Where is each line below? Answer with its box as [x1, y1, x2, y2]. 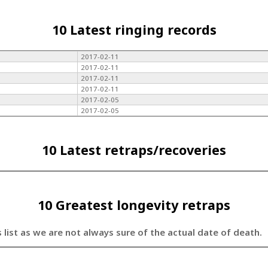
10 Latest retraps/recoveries [42, 141, 226, 159]
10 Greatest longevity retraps [38, 196, 230, 214]
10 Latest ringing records [51, 20, 217, 38]
